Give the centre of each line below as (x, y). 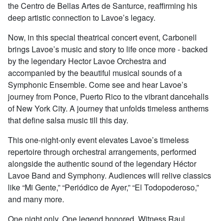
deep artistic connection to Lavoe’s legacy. (82, 18)
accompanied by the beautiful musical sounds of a (95, 73)
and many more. (36, 199)
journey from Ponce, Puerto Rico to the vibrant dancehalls (108, 97)
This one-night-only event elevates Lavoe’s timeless (98, 140)
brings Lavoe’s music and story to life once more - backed (108, 49)
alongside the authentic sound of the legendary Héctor (102, 164)
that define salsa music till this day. (69, 120)
